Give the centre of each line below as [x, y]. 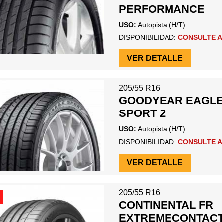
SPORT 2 [142, 113]
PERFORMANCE [162, 9]
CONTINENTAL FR [166, 205]
